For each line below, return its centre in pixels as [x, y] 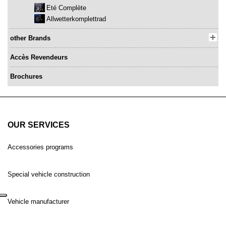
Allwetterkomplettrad [76, 19]
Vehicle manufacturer [38, 202]
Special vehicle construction [49, 175]
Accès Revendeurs [39, 58]
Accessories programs [40, 147]
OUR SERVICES [39, 125]
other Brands [30, 38]
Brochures [26, 77]
